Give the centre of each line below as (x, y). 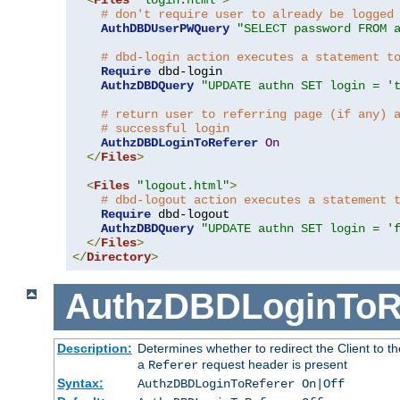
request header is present (272, 364)
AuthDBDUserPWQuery (165, 28)
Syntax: (80, 383)
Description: (94, 348)
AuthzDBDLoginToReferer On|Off (241, 383)
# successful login (165, 128)
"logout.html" (183, 185)
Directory (119, 257)
